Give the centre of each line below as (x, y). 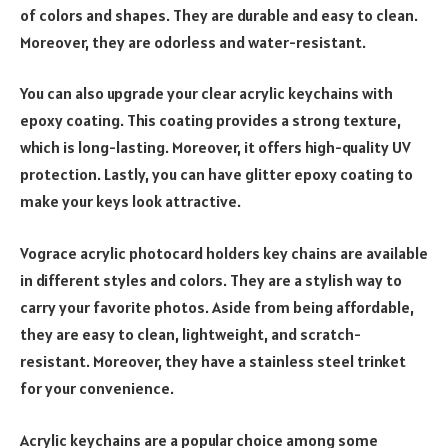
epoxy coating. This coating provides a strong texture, (210, 120)
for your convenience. (97, 388)
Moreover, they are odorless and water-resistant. (193, 41)
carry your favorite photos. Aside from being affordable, (217, 307)
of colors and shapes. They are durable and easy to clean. (219, 14)
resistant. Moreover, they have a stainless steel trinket (213, 361)
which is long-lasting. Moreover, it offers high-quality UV (215, 147)
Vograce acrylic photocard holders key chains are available (224, 253)
